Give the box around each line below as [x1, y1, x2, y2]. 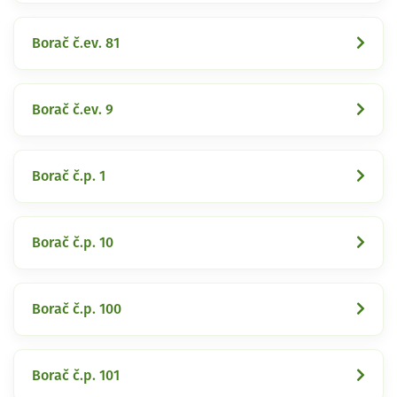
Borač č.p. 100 [32, 301, 121, 316]
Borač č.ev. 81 [32, 35, 120, 51]
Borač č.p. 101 [32, 368, 120, 383]
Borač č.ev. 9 [32, 102, 113, 117]
